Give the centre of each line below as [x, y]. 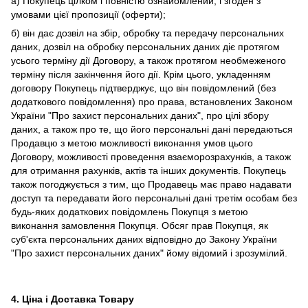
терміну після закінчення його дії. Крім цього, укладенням [141, 74]
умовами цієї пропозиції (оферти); [88, 14]
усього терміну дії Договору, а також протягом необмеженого [148, 60]
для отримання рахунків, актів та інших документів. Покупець [148, 170]
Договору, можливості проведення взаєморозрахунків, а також [151, 157]
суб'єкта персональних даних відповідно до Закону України [144, 239]
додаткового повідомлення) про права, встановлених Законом [152, 102]
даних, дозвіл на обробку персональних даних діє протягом [145, 47]
